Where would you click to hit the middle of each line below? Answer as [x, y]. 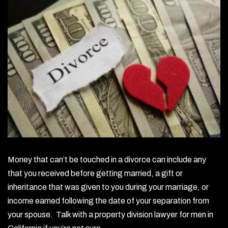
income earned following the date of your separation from [108, 201]
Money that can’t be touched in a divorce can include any [107, 160]
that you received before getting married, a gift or [95, 174]
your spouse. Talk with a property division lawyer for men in [110, 215]
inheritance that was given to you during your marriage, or [108, 187]
